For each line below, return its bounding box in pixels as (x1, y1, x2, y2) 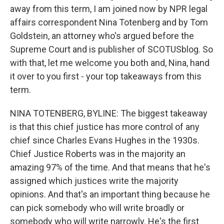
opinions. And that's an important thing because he (10, 189, 210, 200)
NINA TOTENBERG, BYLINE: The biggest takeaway (10, 108, 207, 119)
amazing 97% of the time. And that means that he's (10, 162, 210, 173)
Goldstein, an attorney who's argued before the (10, 30, 194, 41)
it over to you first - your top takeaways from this (10, 71, 201, 82)
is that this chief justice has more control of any (10, 121, 199, 132)
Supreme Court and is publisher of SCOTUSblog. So (10, 44, 213, 55)
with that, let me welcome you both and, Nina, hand (10, 57, 209, 68)
